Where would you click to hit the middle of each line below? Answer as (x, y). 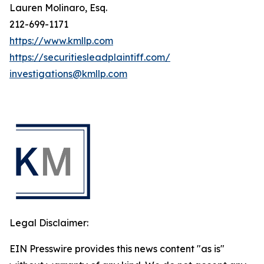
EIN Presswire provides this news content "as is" (117, 249)
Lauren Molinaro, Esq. (58, 8)
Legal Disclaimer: (49, 223)
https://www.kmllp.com (61, 41)
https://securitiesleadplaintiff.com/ (90, 57)
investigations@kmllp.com (68, 74)
